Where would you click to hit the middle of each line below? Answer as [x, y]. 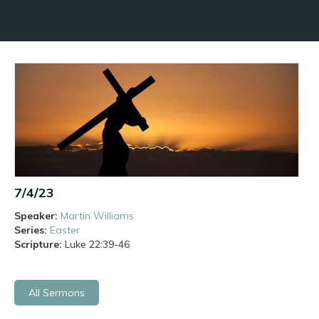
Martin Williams [97, 216]
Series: [31, 230]
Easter [65, 230]
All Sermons [57, 293]
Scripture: [38, 245]
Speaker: [36, 216]
